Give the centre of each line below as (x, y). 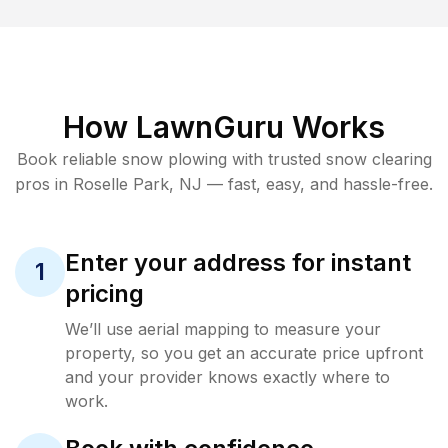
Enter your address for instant (238, 262)
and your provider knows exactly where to (227, 377)
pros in (44, 184)
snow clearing (378, 159)
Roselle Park (121, 184)
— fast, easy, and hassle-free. (317, 184)
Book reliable (69, 159)
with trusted (273, 159)
